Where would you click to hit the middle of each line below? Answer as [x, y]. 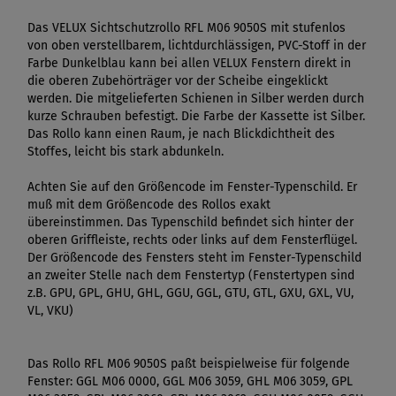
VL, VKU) [50, 310]
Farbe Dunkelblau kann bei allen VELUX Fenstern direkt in [189, 63]
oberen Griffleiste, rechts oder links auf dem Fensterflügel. [192, 240]
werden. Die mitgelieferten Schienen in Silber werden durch [196, 98]
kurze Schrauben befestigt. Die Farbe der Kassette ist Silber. [196, 116]
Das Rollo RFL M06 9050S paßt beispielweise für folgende [189, 363]
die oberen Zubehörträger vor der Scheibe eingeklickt [178, 80]
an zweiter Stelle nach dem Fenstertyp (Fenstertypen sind [191, 275]
